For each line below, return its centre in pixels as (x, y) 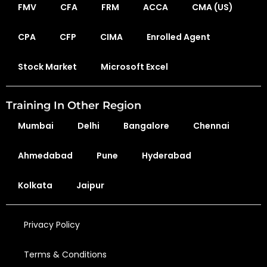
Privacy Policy (52, 225)
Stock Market (47, 67)
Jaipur (90, 185)
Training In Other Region (74, 105)
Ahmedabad (45, 156)
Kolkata (35, 185)
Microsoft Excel (134, 67)
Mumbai (36, 126)
